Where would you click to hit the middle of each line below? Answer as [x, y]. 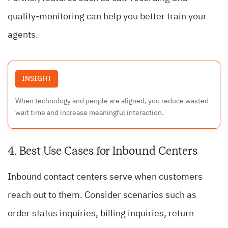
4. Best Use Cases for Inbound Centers [103, 151]
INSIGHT [37, 79]
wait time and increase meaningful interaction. [90, 113]
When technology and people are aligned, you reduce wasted [112, 102]
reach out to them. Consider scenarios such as [102, 196]
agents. [23, 35]
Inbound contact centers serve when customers [105, 177]
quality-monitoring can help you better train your [107, 17]
